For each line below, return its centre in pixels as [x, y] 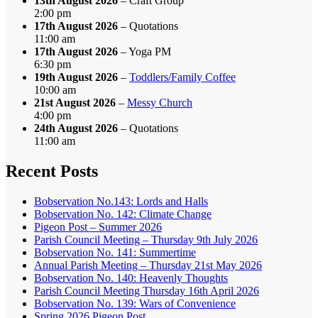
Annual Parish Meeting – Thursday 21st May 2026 [148, 265]
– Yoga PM [144, 51]
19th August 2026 [76, 77]
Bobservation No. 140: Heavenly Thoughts [131, 278]
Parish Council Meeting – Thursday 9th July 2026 [146, 239]
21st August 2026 [75, 102]
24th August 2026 [76, 128]
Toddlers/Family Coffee [182, 77]
